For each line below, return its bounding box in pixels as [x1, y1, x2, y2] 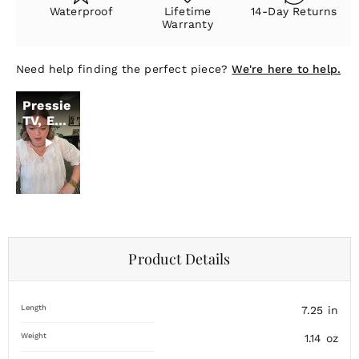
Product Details [128, 249, 231, 269]
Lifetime [163, 5, 212, 18]
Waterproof [49, 5, 113, 18]
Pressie [22, 98, 71, 114]
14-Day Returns [250, 5, 337, 18]
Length [21, 302, 47, 312]
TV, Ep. [22, 113, 67, 129]
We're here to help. [232, 63, 341, 76]
